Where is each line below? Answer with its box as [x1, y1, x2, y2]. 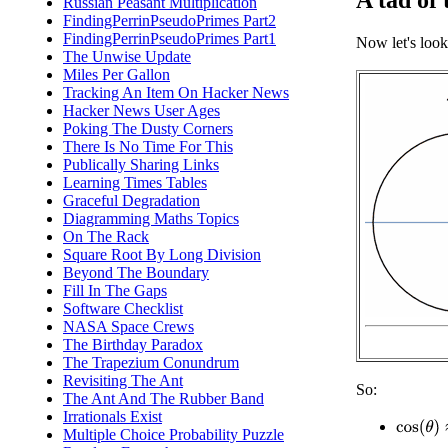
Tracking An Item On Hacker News [63, 84, 289, 101]
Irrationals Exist [63, 408, 162, 425]
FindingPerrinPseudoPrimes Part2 [63, 12, 276, 29]
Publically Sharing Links [63, 156, 219, 173]
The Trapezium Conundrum [63, 354, 239, 371]
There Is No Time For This [63, 138, 233, 155]
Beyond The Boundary [63, 264, 209, 281]
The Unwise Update [63, 48, 191, 65]
